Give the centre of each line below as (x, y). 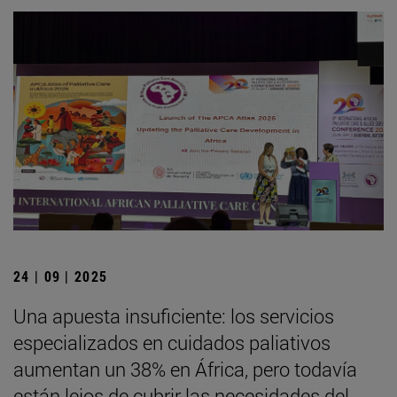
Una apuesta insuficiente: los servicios (174, 315)
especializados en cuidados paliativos (172, 342)
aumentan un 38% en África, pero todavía (185, 369)
